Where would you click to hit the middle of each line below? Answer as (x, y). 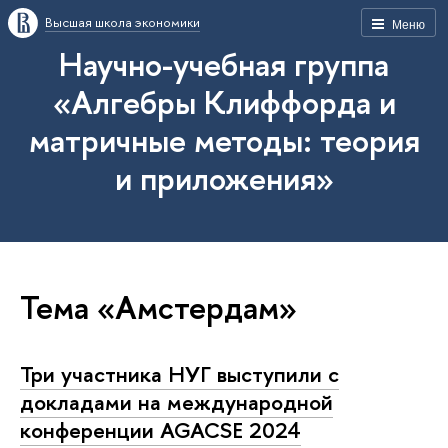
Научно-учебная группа (224, 64)
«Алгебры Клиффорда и (224, 102)
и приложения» (224, 178)
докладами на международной (176, 401)
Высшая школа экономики (122, 22)
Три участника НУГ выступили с (179, 373)
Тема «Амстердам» (158, 306)
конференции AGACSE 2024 (160, 429)
